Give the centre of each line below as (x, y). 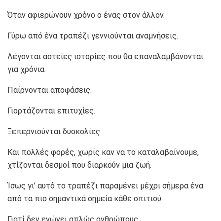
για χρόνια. (27, 70)
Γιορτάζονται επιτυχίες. (51, 111)
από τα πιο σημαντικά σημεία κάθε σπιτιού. (85, 199)
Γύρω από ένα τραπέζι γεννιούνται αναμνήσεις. (93, 36)
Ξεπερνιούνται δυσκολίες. (55, 132)
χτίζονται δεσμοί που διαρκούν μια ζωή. (79, 165)
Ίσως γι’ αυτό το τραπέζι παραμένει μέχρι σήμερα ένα (105, 186)
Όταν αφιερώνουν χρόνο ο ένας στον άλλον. (86, 15)
